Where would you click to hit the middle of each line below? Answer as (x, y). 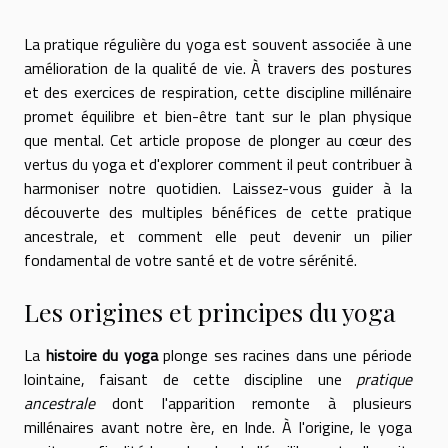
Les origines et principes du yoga (210, 311)
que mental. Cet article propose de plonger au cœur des (218, 139)
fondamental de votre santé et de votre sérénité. (190, 259)
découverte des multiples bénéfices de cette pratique (218, 211)
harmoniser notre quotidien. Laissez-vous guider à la (218, 187)
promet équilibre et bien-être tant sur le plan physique (218, 115)
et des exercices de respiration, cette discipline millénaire (218, 91)
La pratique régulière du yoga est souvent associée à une (218, 43)
